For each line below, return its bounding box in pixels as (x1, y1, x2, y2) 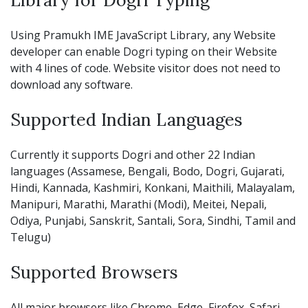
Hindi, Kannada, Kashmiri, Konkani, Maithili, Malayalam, (10, 179, 295, 195)
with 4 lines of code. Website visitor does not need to (10, 60, 280, 76)
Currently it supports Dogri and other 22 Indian (10, 146, 255, 162)
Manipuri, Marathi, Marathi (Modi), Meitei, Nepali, (10, 196, 267, 212)
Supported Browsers (10, 261, 178, 283)
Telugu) (10, 229, 51, 245)
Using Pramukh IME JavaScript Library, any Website (10, 27, 276, 43)
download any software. (10, 76, 133, 92)
